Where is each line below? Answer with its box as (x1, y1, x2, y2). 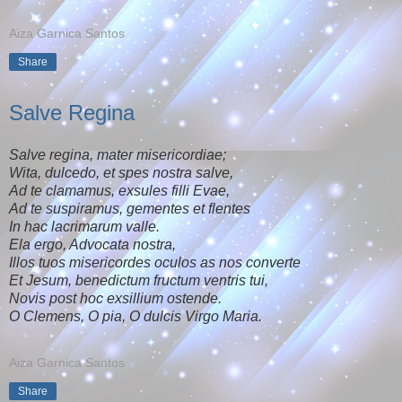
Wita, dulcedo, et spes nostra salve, (9, 165, 233, 181)
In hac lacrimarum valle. (9, 219, 160, 235)
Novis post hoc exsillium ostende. (9, 291, 222, 307)
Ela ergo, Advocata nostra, (9, 237, 176, 253)
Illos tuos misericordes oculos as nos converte (9, 255, 301, 271)
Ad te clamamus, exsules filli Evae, (9, 183, 230, 199)
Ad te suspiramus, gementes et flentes (9, 201, 250, 217)
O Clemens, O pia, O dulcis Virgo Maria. (9, 309, 262, 325)
